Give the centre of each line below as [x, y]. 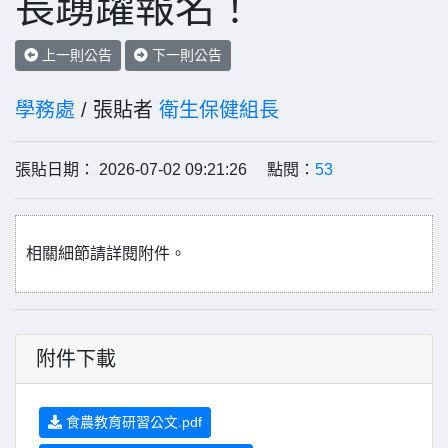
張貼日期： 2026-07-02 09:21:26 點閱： [165, 169]
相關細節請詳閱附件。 [106, 253]
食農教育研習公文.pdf [132, 422]
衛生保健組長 [219, 110]
